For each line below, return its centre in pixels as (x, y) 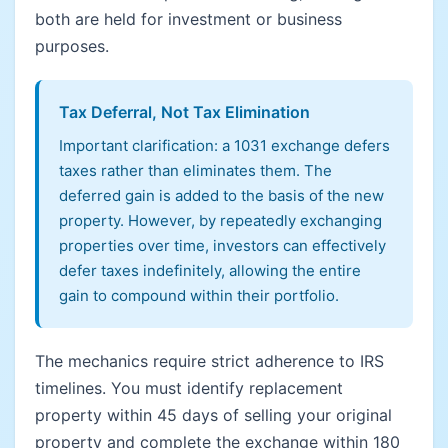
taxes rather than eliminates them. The (195, 170)
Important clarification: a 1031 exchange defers (224, 145)
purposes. (72, 46)
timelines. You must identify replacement (189, 388)
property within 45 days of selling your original (213, 415)
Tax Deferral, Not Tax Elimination (184, 112)
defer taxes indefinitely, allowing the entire (210, 270)
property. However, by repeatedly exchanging (220, 220)
